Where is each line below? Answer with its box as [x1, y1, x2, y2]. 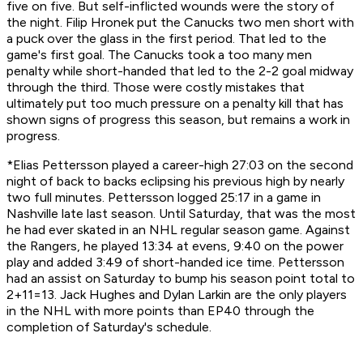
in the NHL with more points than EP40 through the [6, 303, 314, 319]
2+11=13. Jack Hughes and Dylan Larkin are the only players [6, 287, 347, 303]
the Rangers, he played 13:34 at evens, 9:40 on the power [6, 238, 344, 254]
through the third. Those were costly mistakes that [6, 79, 305, 96]
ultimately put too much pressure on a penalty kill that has [6, 96, 344, 112]
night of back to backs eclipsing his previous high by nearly [6, 173, 344, 190]
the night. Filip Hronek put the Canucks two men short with [6, 15, 354, 31]
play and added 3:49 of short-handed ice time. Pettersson [6, 254, 344, 271]
